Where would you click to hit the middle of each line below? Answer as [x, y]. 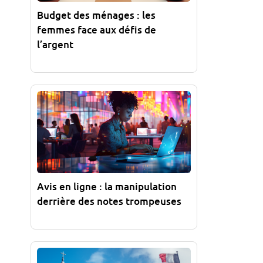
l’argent [55, 44]
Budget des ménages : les [96, 15]
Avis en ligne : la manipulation [107, 186]
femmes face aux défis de [97, 29]
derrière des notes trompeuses [109, 201]
